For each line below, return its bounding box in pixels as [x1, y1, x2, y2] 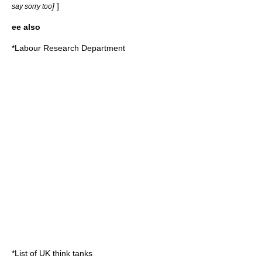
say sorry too [12, 2, 52, 10]
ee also [12, 22, 40, 32]
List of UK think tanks [15, 249, 92, 258]
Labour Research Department [15, 43, 125, 53]
